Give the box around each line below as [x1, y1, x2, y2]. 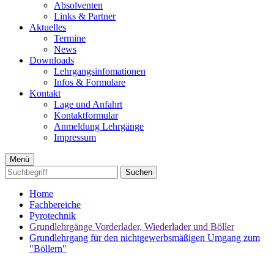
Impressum [54, 131, 96, 143]
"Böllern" [29, 243, 67, 254]
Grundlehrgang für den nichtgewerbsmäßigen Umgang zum [29, 232, 260, 243]
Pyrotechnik [29, 210, 76, 221]
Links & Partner [54, 10, 116, 21]
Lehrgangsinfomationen [54, 65, 146, 76]
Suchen [125, 167, 152, 177]
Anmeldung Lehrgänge [54, 120, 144, 131]
